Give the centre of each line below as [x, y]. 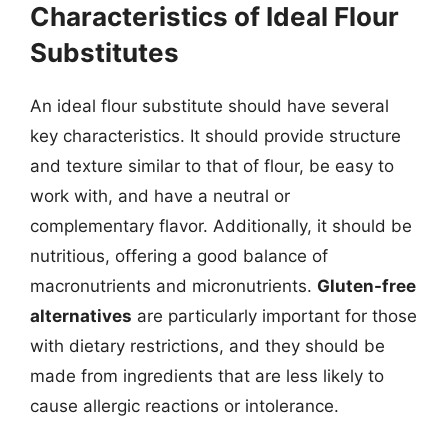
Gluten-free [366, 286]
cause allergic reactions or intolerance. [184, 406]
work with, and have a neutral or [160, 196]
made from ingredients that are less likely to [207, 376]
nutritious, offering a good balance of [179, 256]
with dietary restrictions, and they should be [207, 346]
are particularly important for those [274, 316]
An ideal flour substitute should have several [209, 106]
